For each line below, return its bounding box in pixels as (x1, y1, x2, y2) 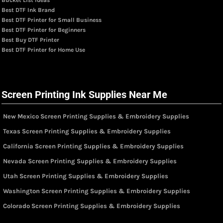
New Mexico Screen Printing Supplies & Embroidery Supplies (3, 112, 189, 120)
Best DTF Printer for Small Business (1, 16, 102, 23)
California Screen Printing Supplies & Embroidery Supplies (3, 142, 184, 150)
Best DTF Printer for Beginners (1, 26, 86, 33)
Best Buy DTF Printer (1, 36, 59, 43)
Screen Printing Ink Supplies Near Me (1, 88, 167, 101)
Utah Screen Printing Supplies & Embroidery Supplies (3, 172, 168, 180)
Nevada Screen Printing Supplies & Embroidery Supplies (3, 157, 177, 165)
